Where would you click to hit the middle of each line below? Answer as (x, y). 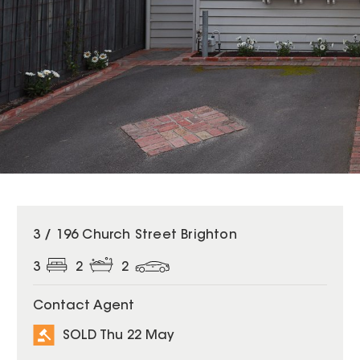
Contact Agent (83, 307)
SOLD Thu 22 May (118, 335)
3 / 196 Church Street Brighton (135, 235)
